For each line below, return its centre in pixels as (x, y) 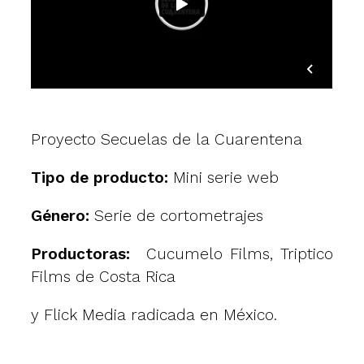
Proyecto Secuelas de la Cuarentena (167, 139)
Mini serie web (226, 177)
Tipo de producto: (102, 177)
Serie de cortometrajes (179, 215)
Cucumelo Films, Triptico (235, 254)
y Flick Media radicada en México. (154, 315)
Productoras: (84, 254)
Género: (63, 215)
